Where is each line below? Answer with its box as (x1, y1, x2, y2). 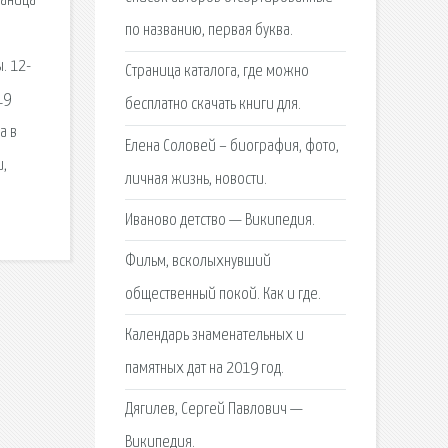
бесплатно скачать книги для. (124, 96, 301, 114)
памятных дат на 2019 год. (124, 360, 284, 378)
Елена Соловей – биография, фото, (124, 137, 339, 155)
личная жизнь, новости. (124, 170, 267, 188)
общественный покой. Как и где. (124, 285, 321, 303)
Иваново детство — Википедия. (124, 211, 315, 229)
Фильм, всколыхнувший (124, 252, 271, 270)
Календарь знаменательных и (124, 327, 304, 345)
